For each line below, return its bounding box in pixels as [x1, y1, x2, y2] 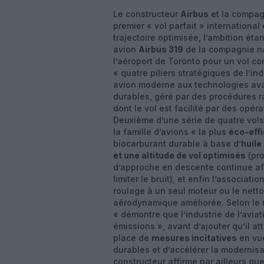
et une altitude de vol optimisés [113, 150, 246, 160]
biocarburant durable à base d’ [113, 138, 241, 148]
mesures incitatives [151, 233, 237, 243]
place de [113, 233, 151, 243]
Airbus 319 [138, 44, 183, 54]
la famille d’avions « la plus [113, 127, 229, 137]
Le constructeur [113, 9, 180, 19]
